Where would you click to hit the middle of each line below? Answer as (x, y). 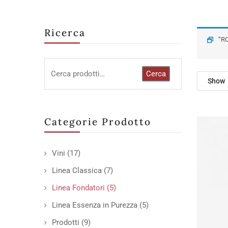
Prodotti (66, 222)
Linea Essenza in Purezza (95, 205)
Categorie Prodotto (98, 122)
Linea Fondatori (78, 188)
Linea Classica (77, 170)
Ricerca (65, 33)
